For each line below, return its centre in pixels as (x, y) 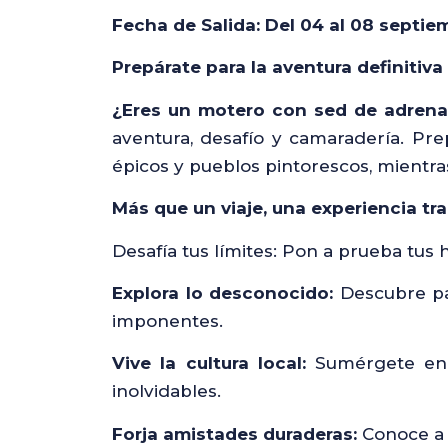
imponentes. (167, 320)
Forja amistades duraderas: (234, 433)
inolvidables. (166, 391)
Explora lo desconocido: (226, 292)
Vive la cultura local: (209, 363)
